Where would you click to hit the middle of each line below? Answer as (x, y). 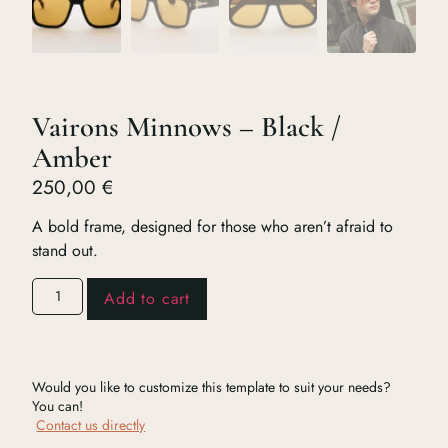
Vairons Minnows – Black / (187, 127)
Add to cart (147, 298)
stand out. (65, 251)
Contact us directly (91, 424)
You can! (58, 405)
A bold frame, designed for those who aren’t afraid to (213, 227)
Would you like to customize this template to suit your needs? (212, 386)
